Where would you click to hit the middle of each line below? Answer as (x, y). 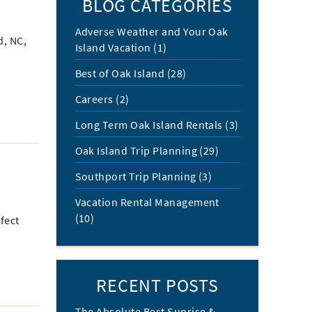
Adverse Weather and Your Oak (151, 31)
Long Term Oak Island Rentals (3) (157, 125)
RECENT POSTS (157, 285)
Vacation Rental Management (147, 202)
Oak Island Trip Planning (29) (147, 150)
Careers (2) (102, 99)
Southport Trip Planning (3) (143, 176)
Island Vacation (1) (121, 47)
